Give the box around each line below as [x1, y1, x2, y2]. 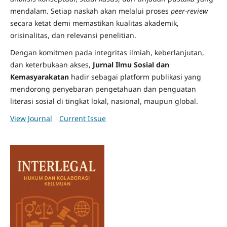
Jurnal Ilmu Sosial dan [92, 60, 169, 70]
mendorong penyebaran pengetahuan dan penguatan [10, 84, 196, 94]
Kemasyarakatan [10, 72, 69, 82]
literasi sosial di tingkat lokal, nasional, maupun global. [10, 96, 198, 106]
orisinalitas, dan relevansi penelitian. [10, 30, 136, 41]
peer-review [170, 6, 208, 16]
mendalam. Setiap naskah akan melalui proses [10, 6, 171, 16]
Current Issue [59, 113, 106, 124]
